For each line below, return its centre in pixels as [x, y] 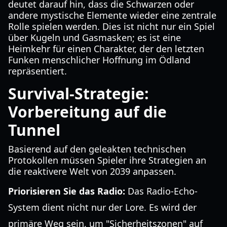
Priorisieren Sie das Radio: [67, 191]
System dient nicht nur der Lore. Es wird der [102, 207]
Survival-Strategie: [79, 93]
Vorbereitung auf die [87, 112]
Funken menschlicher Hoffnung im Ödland [99, 60]
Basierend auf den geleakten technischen [97, 149]
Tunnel [34, 130]
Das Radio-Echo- [161, 191]
